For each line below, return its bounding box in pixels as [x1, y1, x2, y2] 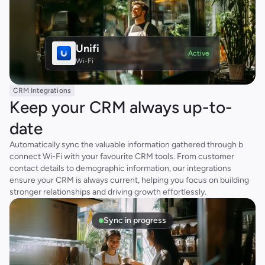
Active [188, 49, 209, 57]
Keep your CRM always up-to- [9, 97, 232, 117]
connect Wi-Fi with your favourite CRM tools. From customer [9, 151, 234, 161]
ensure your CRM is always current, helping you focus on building [9, 175, 249, 185]
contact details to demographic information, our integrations [9, 163, 231, 173]
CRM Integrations [13, 86, 71, 95]
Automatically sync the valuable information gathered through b [9, 140, 243, 150]
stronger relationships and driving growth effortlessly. [9, 187, 206, 197]
